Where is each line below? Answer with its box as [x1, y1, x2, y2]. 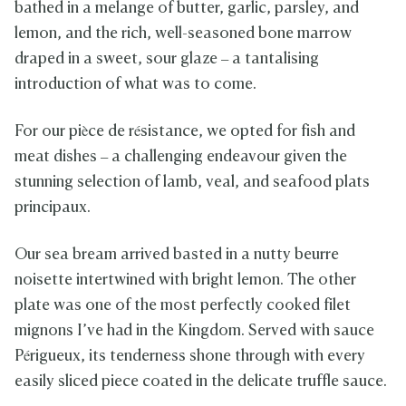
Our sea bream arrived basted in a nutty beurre [14, 247, 339, 263]
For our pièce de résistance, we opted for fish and [14, 124, 355, 140]
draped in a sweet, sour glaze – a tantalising [14, 52, 319, 67]
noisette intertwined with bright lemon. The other [14, 273, 356, 288]
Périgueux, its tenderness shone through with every [14, 349, 365, 364]
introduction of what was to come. [14, 77, 256, 92]
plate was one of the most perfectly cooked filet [14, 298, 351, 314]
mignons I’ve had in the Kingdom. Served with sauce [14, 324, 374, 339]
